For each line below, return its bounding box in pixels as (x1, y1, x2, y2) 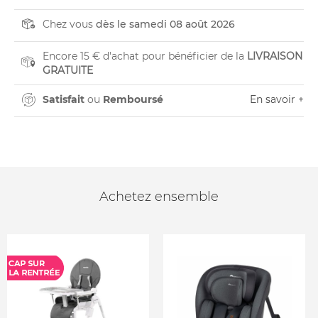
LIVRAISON (247, 50, 302, 62)
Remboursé (103, 93, 163, 106)
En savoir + (250, 93, 304, 106)
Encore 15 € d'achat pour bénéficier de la (43, 50, 247, 62)
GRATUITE (43, 64, 93, 77)
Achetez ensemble (99, 189, 219, 204)
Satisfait (43, 93, 84, 106)
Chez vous (43, 18, 96, 31)
